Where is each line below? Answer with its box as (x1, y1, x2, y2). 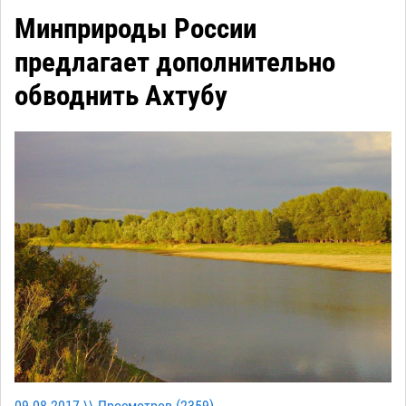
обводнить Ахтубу (14, 79, 227, 113)
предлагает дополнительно (14, 45, 335, 80)
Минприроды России (14, 12, 256, 46)
